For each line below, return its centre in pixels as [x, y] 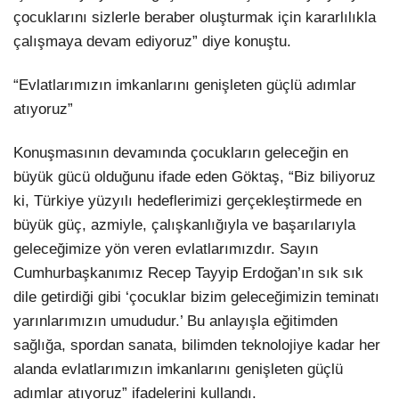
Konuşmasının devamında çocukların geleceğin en [181, 153]
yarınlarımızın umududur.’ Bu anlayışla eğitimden [175, 322]
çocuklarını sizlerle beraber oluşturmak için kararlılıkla [195, 18]
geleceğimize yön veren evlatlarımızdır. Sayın [166, 249]
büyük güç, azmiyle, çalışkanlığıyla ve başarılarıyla [184, 225]
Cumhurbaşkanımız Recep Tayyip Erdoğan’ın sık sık [188, 273]
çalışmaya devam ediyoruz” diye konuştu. [152, 42]
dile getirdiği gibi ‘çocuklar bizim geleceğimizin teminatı [196, 297]
